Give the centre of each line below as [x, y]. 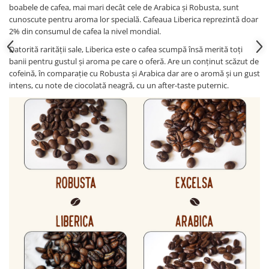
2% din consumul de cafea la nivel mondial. [85, 31]
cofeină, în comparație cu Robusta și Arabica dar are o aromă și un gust [134, 73]
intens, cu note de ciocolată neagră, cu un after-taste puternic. [119, 85]
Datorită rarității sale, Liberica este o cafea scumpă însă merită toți [126, 49]
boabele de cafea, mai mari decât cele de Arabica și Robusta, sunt [124, 7]
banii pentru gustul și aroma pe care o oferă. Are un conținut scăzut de [134, 61]
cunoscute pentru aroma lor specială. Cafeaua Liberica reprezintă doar [134, 19]
